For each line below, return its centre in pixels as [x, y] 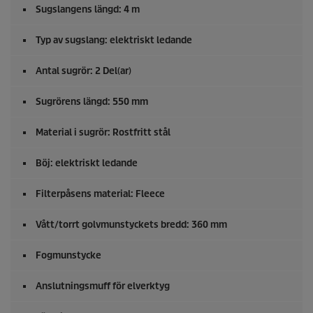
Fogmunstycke [68, 256]
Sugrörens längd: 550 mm [92, 102]
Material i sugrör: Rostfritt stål [103, 133]
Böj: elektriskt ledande [87, 163]
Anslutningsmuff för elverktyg [103, 286]
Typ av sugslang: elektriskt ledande [114, 41]
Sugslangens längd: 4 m [88, 10]
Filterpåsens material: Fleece [100, 194]
